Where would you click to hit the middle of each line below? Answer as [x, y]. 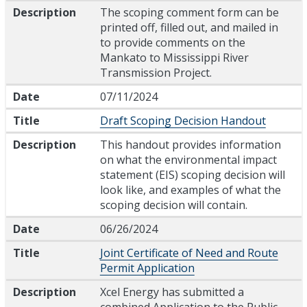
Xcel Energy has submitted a [172, 292]
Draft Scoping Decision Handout [183, 121]
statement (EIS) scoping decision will [192, 175]
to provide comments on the [172, 43]
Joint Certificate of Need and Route [189, 253]
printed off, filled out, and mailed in [189, 28]
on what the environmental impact [188, 160]
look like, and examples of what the [190, 190]
